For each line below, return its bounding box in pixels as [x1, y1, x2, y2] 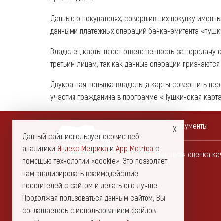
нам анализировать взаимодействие [22, 168, 138, 178]
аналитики [22, 143, 57, 153]
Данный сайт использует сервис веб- [22, 131, 142, 141]
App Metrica [116, 143, 153, 153]
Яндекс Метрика [57, 143, 108, 153]
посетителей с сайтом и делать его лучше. [22, 180, 159, 190]
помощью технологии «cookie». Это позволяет [22, 155, 167, 165]
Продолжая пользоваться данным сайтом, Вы [22, 192, 165, 202]
